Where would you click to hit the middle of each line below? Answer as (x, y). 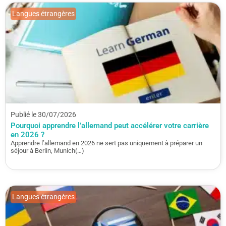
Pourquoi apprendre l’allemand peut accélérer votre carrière (110, 125)
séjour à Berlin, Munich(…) (47, 150)
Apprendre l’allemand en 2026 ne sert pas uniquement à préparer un (106, 143)
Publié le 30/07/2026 (43, 114)
